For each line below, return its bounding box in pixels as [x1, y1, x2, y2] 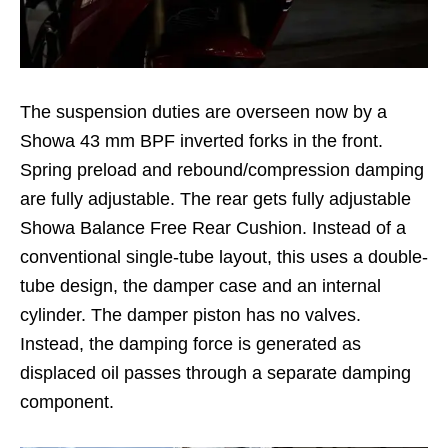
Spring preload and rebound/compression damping [20, 159, 424, 180]
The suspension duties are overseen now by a [20, 101, 387, 122]
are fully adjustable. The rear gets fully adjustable [20, 188, 411, 209]
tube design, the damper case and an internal [20, 275, 381, 296]
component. [20, 391, 114, 412]
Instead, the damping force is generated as [20, 333, 361, 354]
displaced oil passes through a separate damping [20, 362, 411, 383]
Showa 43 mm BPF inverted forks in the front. [20, 130, 383, 151]
